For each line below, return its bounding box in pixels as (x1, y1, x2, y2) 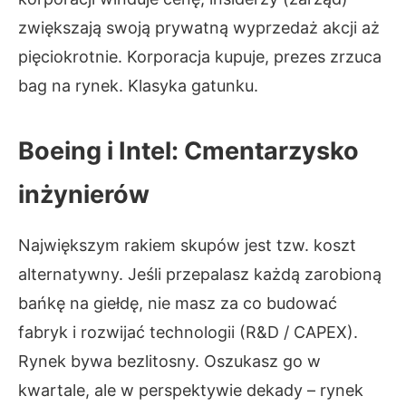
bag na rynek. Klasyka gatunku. (18, 76, 258, 95)
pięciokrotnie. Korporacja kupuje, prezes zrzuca (18, 47, 382, 66)
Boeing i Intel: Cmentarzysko (18, 136, 359, 166)
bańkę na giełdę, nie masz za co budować (18, 294, 337, 313)
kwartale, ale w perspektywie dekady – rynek (18, 381, 363, 400)
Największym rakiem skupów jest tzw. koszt (18, 236, 356, 255)
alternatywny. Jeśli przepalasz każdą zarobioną (18, 265, 382, 284)
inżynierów (18, 179, 150, 209)
